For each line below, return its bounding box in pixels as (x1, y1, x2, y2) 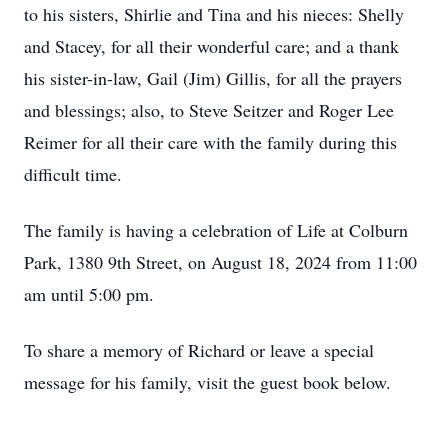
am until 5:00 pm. (24, 282, 154, 306)
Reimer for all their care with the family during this (24, 130, 397, 154)
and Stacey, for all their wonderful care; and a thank (24, 34, 399, 58)
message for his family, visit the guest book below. (24, 370, 391, 394)
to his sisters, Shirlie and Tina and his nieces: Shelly (24, 2, 404, 26)
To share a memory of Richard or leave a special (24, 338, 374, 362)
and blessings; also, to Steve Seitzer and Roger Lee (24, 98, 394, 122)
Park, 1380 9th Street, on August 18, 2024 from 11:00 (24, 250, 417, 274)
